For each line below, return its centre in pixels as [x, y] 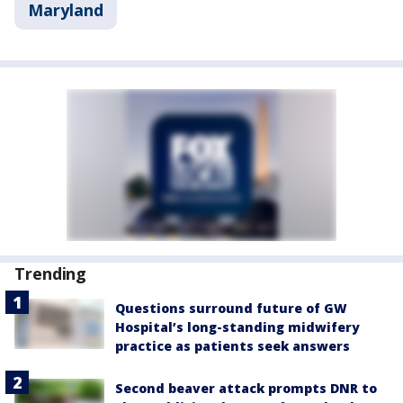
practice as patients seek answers [233, 345]
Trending [51, 273]
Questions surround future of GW [231, 308]
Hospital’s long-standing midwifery [237, 327]
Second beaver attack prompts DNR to [246, 388]
